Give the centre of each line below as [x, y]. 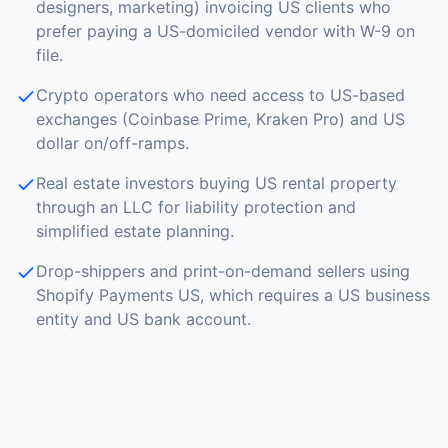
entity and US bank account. [143, 319]
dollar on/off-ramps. [112, 143]
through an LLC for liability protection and [196, 207]
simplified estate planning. [135, 231]
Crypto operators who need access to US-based [220, 95]
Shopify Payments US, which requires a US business [233, 295]
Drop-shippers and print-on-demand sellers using [223, 271]
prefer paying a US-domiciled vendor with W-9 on [225, 31]
